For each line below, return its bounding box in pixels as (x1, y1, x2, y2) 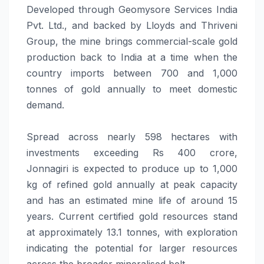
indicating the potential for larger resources (27, 242, 237, 254)
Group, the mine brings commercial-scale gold (27, 35, 237, 47)
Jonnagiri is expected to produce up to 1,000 (27, 162, 237, 174)
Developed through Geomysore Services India (27, 3, 237, 15)
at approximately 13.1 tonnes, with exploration (27, 226, 237, 238)
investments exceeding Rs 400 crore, (27, 146, 237, 159)
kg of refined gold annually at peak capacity (27, 178, 237, 190)
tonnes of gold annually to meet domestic (27, 82, 237, 95)
